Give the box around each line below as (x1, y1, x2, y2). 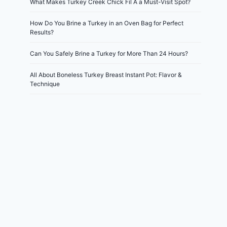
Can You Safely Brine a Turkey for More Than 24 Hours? (30, 50, 188, 57)
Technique (30, 80, 60, 88)
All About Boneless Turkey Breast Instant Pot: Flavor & (30, 71, 182, 79)
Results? (30, 28, 54, 36)
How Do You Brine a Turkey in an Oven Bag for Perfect (30, 19, 184, 27)
